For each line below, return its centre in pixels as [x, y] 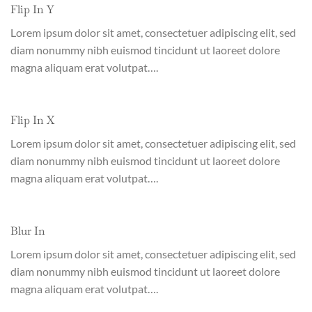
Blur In [28, 231]
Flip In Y [32, 10]
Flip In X [32, 120]
